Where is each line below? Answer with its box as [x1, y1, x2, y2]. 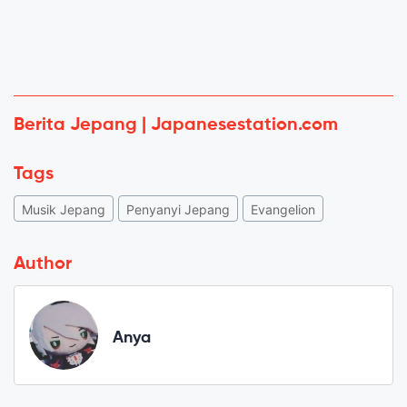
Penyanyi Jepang [126, 201, 230, 217]
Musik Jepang [22, 201, 105, 217]
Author [14, 254, 72, 273]
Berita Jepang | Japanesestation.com [14, 115, 338, 134]
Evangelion [251, 201, 315, 217]
